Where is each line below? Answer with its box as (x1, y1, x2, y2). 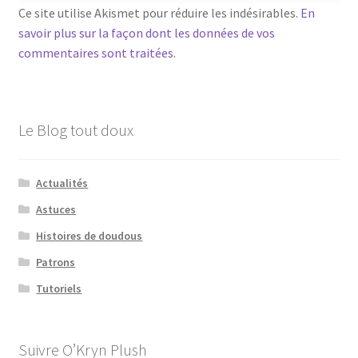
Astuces (36, 201, 77, 217)
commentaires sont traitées (18, 45, 173, 62)
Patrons (36, 254, 76, 269)
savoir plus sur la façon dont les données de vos (18, 25, 275, 42)
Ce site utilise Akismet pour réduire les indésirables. (18, 5, 300, 22)
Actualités (36, 175, 89, 190)
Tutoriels (36, 280, 82, 296)
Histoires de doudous (36, 228, 143, 243)
